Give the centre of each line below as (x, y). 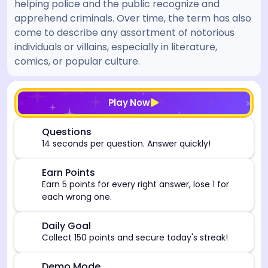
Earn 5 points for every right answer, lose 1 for (135, 184)
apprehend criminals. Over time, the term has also (133, 18)
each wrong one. (77, 197)
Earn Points (68, 172)
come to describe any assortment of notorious (124, 33)
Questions (67, 132)
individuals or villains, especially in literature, (116, 47)
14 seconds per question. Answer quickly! (126, 143)
